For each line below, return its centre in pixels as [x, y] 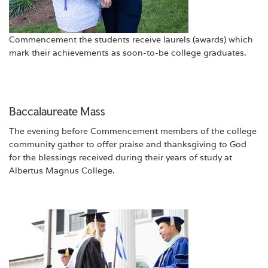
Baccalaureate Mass [57, 112]
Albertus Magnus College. [62, 171]
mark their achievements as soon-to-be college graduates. [128, 53]
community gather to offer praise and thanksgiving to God [128, 144]
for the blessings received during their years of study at [121, 158]
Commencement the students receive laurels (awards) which [131, 40]
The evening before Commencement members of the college [133, 131]
